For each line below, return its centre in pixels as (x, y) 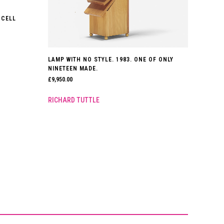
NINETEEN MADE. (73, 68)
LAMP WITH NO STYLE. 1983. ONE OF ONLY (111, 59)
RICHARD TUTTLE (74, 100)
